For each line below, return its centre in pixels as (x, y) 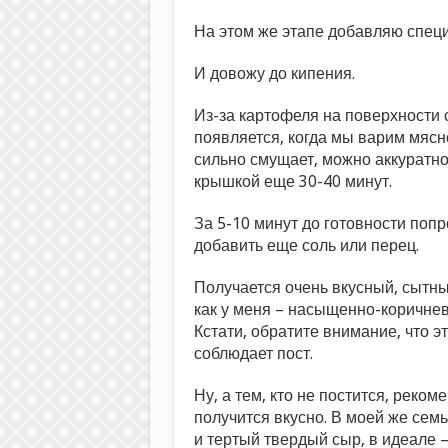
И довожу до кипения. (274, 74)
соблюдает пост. (253, 354)
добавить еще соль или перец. (306, 246)
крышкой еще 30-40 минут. (292, 182)
